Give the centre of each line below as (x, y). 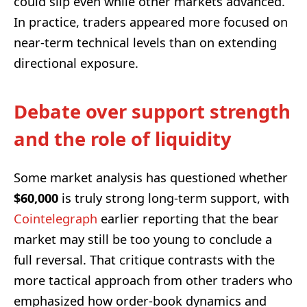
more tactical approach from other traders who (153, 280)
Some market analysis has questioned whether (151, 177)
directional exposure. (76, 63)
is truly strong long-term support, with (174, 198)
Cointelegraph (56, 218)
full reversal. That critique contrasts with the (144, 259)
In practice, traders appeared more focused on (151, 22)
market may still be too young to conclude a (143, 239)
